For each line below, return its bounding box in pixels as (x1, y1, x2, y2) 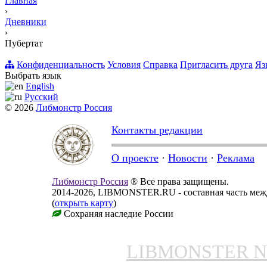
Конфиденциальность (17, 60, 105, 70)
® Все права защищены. (128, 176, 229, 187)
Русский (24, 92, 58, 103)
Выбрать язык (5, 70, 61, 81)
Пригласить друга (180, 60, 253, 70)
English (26, 81, 54, 92)
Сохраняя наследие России (61, 209, 173, 219)
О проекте (111, 152, 159, 164)
